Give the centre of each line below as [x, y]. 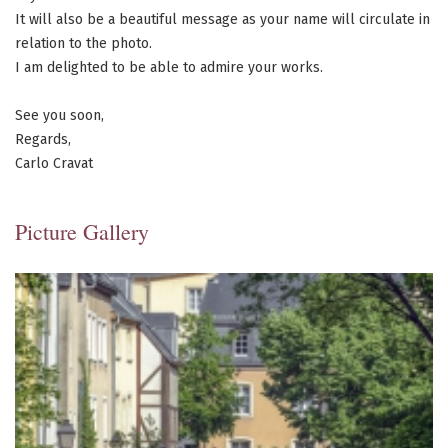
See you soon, [59, 115]
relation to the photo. [83, 43]
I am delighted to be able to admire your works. [169, 67]
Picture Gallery [82, 231]
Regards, [43, 139]
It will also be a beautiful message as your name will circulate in [222, 19]
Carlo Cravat [54, 163]
